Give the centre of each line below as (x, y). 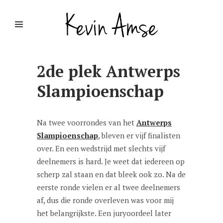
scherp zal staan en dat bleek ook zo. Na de (111, 174)
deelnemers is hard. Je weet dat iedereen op (111, 161)
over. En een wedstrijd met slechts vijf (101, 148)
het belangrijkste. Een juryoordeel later (104, 213)
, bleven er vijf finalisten (139, 135)
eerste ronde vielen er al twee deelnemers (109, 187)
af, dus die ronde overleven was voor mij (105, 200)
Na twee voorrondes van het (87, 122)
